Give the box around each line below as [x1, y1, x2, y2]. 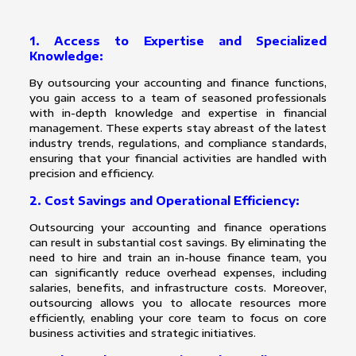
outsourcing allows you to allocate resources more [29, 296, 327, 310]
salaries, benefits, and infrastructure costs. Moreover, [29, 281, 327, 295]
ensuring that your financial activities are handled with [29, 152, 327, 165]
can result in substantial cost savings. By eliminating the [29, 236, 327, 250]
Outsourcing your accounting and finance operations [29, 221, 327, 234]
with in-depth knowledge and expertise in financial [29, 106, 327, 120]
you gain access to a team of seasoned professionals [29, 91, 327, 105]
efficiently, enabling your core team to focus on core [29, 311, 327, 325]
